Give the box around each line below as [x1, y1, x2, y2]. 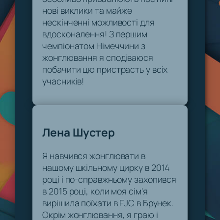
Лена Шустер [42, 124, 115, 140]
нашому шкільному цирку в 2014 [42, 161, 170, 173]
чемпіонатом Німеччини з [42, 39, 145, 52]
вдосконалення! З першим [42, 27, 147, 40]
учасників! [42, 75, 84, 87]
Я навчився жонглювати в [42, 149, 145, 162]
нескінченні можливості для [42, 16, 155, 28]
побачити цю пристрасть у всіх [42, 63, 168, 75]
